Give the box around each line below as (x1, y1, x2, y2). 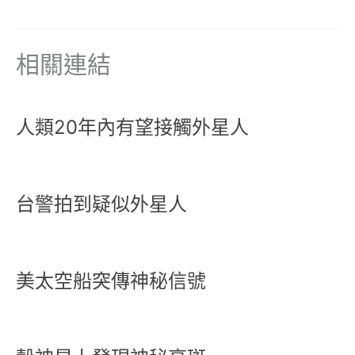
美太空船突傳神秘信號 (16, 269, 206, 292)
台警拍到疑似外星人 (16, 192, 187, 216)
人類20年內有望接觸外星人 (16, 115, 249, 139)
